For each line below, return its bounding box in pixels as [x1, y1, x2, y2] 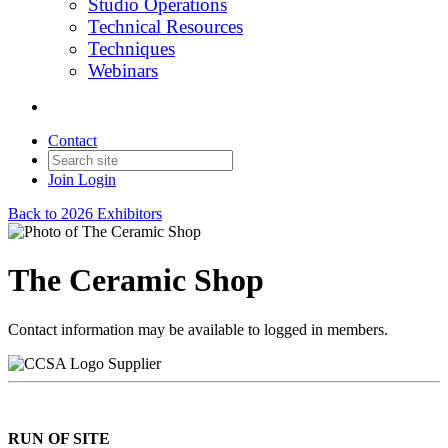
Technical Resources [88, 16, 243, 37]
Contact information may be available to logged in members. [8, 320, 388, 338]
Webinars [88, 60, 158, 81]
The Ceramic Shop [8, 262, 264, 299]
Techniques [88, 38, 175, 59]
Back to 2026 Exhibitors [8, 205, 162, 222]
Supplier [108, 354, 161, 372]
